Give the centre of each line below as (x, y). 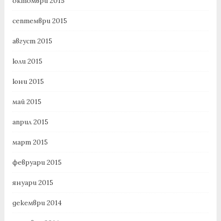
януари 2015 (33, 183)
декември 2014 (37, 203)
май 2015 (27, 102)
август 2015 (32, 41)
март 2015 (30, 142)
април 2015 (30, 122)
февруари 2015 (37, 163)
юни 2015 (28, 82)
